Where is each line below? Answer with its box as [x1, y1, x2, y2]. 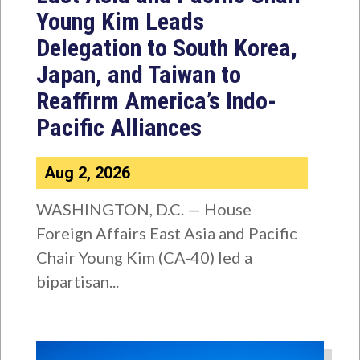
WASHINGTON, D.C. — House [35, 199, 252, 219]
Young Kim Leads [35, 7, 204, 36]
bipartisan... [35, 272, 119, 292]
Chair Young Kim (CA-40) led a [35, 247, 252, 268]
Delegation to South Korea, [35, 34, 297, 63]
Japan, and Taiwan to [35, 60, 241, 89]
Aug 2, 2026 [43, 163, 130, 183]
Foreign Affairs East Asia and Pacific [35, 223, 297, 243]
